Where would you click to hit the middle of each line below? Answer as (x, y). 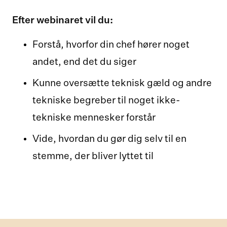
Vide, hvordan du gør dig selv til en (109, 139)
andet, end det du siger (84, 62)
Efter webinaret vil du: (63, 21)
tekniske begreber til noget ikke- (106, 101)
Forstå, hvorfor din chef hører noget (111, 45)
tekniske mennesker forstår (94, 118)
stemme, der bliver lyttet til (93, 157)
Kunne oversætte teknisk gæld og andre (122, 84)
